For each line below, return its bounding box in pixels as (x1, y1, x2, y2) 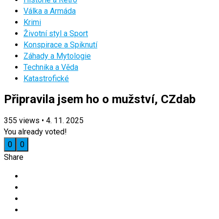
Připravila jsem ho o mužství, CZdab (4, 92, 196, 106)
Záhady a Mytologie (23, 51, 91, 61)
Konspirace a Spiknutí (23, 40, 97, 49)
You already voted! (4, 127, 67, 136)
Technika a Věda (23, 63, 78, 72)
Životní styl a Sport (23, 29, 88, 38)
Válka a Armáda (23, 6, 76, 16)
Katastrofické (23, 74, 69, 83)
